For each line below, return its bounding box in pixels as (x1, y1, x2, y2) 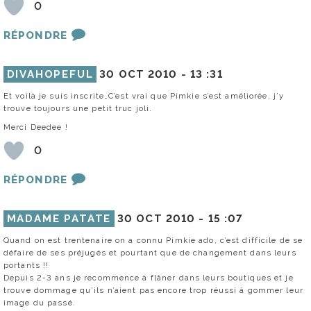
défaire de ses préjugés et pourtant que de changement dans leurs (3, 247, 296, 258)
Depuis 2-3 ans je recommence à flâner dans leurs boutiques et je (3, 272, 294, 283)
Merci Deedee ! (3, 121, 68, 132)
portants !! (3, 260, 49, 270)
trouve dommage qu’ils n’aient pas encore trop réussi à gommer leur (3, 285, 303, 295)
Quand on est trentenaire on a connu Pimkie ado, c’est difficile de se (3, 235, 303, 245)
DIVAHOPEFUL (6, 67, 94, 81)
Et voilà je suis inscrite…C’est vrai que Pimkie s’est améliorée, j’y (3, 90, 285, 101)
